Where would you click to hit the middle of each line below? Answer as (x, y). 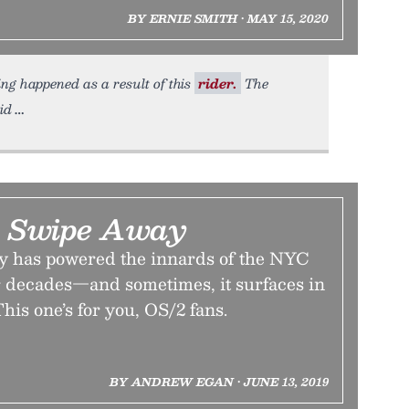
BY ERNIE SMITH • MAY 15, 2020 (228, 18)
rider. (218, 83)
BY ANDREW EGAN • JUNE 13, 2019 (219, 382)
